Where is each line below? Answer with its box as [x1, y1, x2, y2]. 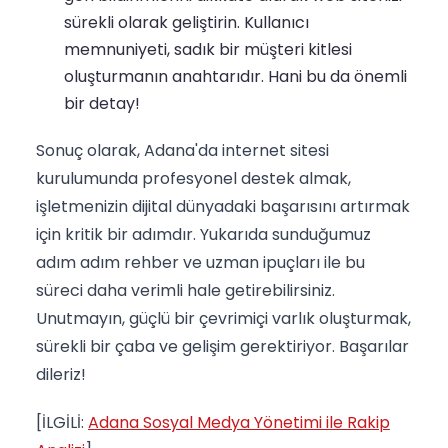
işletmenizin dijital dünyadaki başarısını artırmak [36, 195, 410, 219]
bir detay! [64, 92, 140, 116]
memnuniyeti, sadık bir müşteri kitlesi [64, 38, 352, 62]
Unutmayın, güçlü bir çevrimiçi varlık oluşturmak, [36, 307, 411, 331]
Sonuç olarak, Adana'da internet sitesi [36, 139, 329, 163]
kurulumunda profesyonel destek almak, [36, 167, 351, 191]
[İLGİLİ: [36, 411, 88, 435]
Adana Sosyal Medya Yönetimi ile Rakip [88, 411, 390, 435]
